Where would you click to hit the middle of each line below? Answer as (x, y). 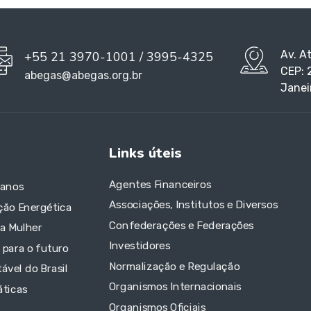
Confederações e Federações (182, 225)
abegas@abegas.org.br (84, 75)
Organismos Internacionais (175, 286)
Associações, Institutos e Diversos (194, 205)
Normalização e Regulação (175, 266)
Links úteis (145, 153)
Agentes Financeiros (160, 184)
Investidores (140, 246)
